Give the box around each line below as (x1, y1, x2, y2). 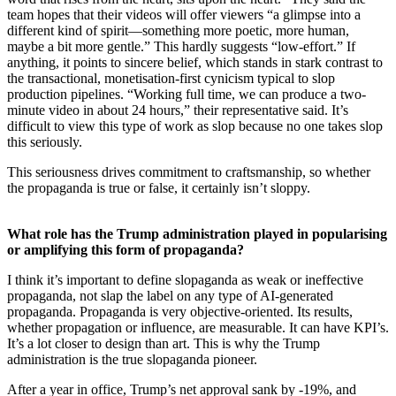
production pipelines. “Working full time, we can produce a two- (7, 86, 366, 102)
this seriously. (7, 133, 82, 149)
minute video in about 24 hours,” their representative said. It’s (7, 102, 348, 118)
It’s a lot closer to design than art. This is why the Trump (7, 335, 320, 351)
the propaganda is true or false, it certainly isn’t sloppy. (7, 179, 310, 195)
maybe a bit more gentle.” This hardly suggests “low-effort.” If (7, 38, 355, 54)
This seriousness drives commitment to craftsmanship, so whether (7, 164, 370, 179)
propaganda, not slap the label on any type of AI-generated (7, 287, 333, 303)
